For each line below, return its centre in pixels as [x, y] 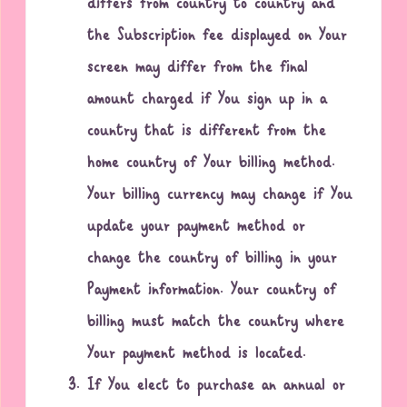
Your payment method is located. [197, 354]
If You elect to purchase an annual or [217, 386]
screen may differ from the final [198, 68]
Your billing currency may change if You [220, 195]
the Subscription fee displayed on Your [218, 36]
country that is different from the [207, 132]
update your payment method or [197, 227]
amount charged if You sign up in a [208, 100]
